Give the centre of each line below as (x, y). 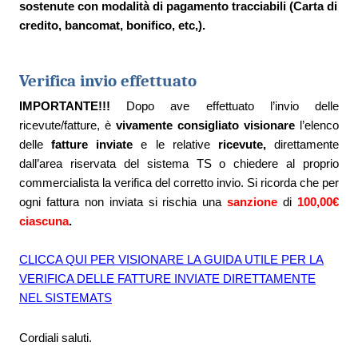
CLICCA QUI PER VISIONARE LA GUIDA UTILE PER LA (171, 259)
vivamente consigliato (177, 125)
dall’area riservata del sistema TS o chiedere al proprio (179, 163)
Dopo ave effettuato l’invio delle (225, 106)
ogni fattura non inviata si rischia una (123, 202)
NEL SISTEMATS (66, 298)
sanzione (253, 202)
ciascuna (44, 221)
